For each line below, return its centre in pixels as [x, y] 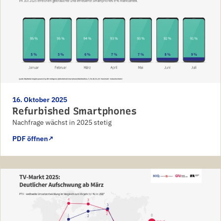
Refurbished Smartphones [74, 111]
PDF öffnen [30, 139]
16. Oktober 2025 [40, 100]
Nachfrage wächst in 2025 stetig [62, 122]
